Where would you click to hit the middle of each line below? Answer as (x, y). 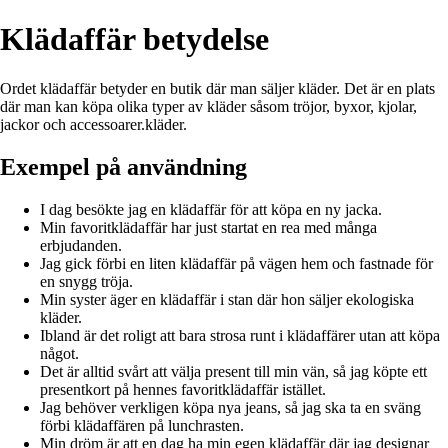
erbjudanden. (81, 245)
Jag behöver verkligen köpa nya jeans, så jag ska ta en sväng (230, 407)
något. (59, 353)
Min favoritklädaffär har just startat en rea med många (208, 227)
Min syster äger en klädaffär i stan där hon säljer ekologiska (227, 299)
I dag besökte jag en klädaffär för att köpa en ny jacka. (211, 209)
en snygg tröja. (86, 281)
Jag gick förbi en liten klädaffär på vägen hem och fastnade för (236, 263)
